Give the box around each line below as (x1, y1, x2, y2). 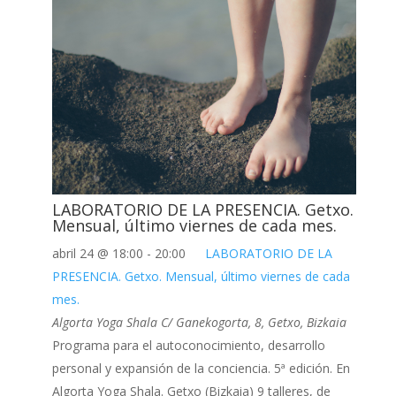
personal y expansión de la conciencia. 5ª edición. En (51, 360, 350, 377)
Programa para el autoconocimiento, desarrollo (51, 337, 325, 354)
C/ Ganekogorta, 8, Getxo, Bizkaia (160, 314, 346, 331)
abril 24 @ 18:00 (51, 245, 143, 263)
